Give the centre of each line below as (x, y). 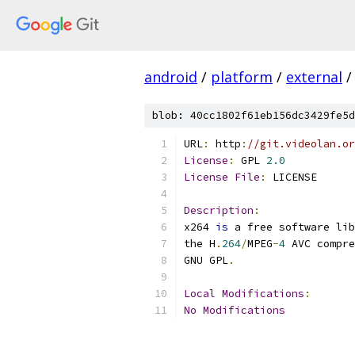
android (171, 77)
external (314, 77)
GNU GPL (206, 260)
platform (242, 77)
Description (219, 210)
